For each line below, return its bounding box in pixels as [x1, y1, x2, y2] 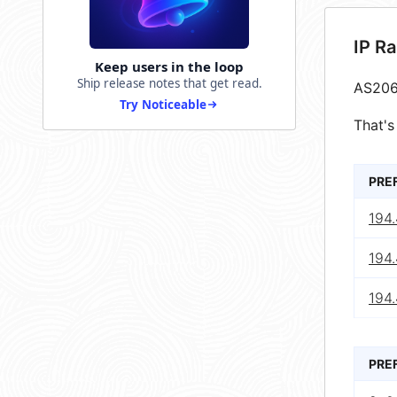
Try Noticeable [120, 97, 206, 113]
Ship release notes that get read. [76, 75, 262, 92]
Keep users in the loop [95, 58, 244, 76]
